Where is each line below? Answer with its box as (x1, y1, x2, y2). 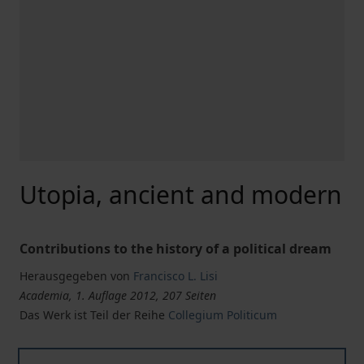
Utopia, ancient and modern (19, 178, 342, 211)
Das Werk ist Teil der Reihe (19, 307, 168, 323)
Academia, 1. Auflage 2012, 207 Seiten (19, 288, 216, 303)
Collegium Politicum (168, 307, 277, 323)
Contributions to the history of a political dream (19, 240, 331, 258)
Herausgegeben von (19, 268, 130, 284)
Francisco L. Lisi (133, 268, 218, 284)
